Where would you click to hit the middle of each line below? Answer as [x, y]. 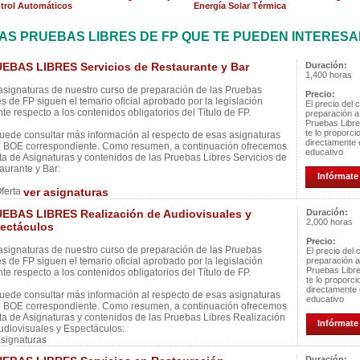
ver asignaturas [66, 192]
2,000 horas [329, 222]
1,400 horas [329, 75]
